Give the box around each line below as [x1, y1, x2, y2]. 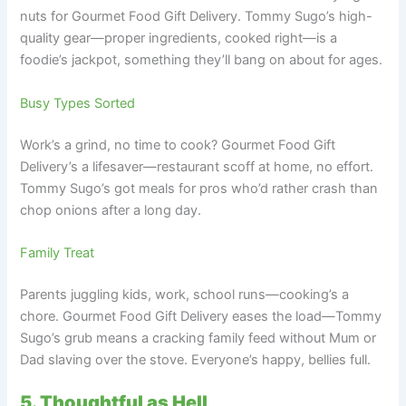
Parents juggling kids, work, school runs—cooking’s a [20, 285, 350, 303]
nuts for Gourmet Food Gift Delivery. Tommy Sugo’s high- [20, 8, 373, 25]
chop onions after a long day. [20, 201, 202, 218]
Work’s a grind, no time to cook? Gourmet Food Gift [20, 136, 336, 153]
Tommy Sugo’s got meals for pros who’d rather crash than [20, 179, 379, 197]
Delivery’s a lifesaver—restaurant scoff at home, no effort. [20, 158, 374, 175]
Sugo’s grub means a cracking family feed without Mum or [20, 329, 377, 346]
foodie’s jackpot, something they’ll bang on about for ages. [20, 52, 383, 69]
